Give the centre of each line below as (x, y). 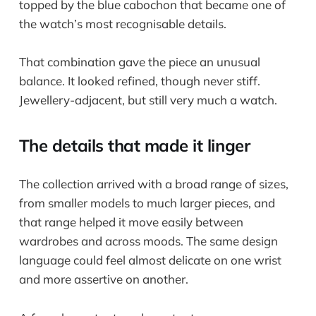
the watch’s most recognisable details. (122, 24)
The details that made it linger (134, 146)
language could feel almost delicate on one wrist (150, 260)
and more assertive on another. (103, 279)
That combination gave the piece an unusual (139, 62)
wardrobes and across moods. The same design (148, 241)
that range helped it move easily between (131, 222)
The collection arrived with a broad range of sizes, (153, 184)
